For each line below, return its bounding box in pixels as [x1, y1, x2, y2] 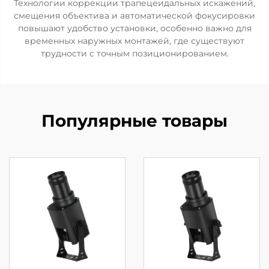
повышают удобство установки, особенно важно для [17, 23, 252, 34]
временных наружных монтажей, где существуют [25, 35, 244, 46]
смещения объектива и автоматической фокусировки [14, 10, 255, 21]
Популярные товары [41, 110, 228, 131]
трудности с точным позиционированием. [40, 48, 229, 59]
